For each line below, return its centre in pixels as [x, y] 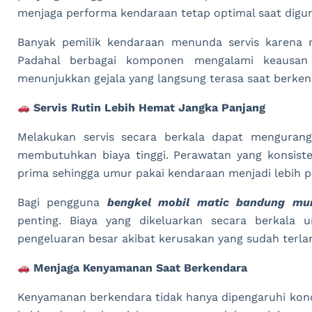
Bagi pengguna [62, 203]
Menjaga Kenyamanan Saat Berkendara [139, 268]
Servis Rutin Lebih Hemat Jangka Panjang [148, 108]
